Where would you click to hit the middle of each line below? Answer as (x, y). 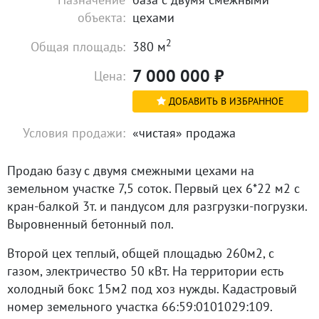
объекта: (101, 17)
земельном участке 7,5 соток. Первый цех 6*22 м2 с (153, 188)
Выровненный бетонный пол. (90, 224)
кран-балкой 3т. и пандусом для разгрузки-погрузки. (157, 206)
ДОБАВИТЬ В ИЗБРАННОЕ (225, 101)
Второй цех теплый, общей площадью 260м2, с (141, 253)
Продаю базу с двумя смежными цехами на (131, 170)
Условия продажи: (74, 132)
